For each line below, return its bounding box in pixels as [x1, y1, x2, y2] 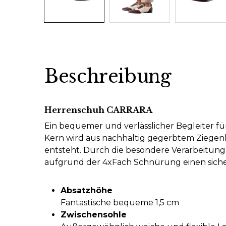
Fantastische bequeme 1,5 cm [61, 198, 179, 207]
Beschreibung [44, 65, 172, 88]
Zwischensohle [61, 210, 127, 219]
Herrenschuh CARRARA [44, 105, 152, 115]
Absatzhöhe [61, 186, 112, 195]
